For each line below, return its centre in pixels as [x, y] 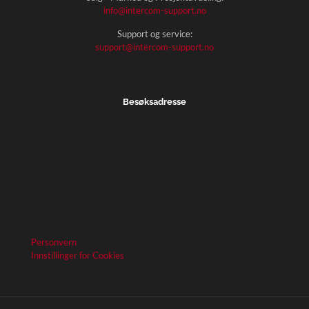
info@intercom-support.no [154, 10]
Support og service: [154, 33]
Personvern [54, 242]
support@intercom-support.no [154, 47]
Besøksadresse [154, 101]
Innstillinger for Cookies [78, 255]
